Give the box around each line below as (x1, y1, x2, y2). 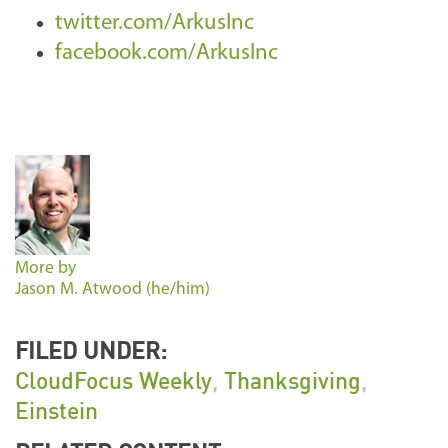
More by (15, 260, 76, 278)
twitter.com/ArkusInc (55, 12, 254, 36)
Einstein (15, 396, 98, 425)
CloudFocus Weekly (15, 366, 212, 395)
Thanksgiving (224, 366, 361, 395)
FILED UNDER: (15, 336, 167, 365)
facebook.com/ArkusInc (55, 42, 278, 66)
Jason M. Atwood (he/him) (15, 281, 210, 299)
